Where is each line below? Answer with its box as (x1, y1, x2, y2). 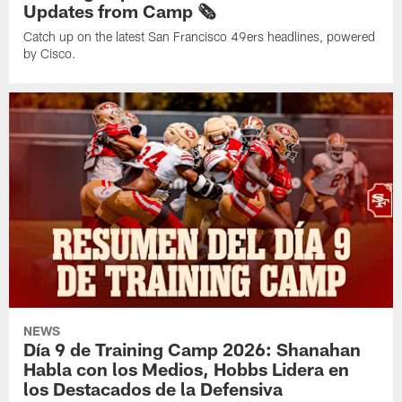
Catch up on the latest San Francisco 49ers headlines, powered (23, 29, 376, 45)
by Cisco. (23, 46, 77, 62)
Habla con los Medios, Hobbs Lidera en (23, 358, 350, 380)
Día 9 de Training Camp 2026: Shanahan (23, 338, 362, 361)
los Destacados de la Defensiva (23, 378, 284, 400)
